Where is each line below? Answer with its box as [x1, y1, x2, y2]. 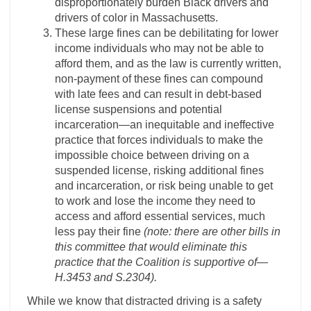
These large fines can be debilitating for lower [55, 27, 278, 39]
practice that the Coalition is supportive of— [55, 256, 268, 268]
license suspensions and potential [55, 103, 222, 115]
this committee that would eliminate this [55, 241, 247, 253]
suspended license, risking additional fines [55, 165, 264, 176]
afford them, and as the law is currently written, [55, 58, 281, 69]
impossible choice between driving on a [55, 149, 249, 161]
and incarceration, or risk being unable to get [55, 180, 273, 192]
